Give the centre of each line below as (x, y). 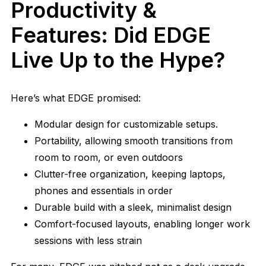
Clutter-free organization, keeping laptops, (130, 174)
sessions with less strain (88, 241)
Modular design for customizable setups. (126, 124)
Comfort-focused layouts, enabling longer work (142, 224)
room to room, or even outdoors (110, 158)
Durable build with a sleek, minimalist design (133, 208)
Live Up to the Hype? (118, 60)
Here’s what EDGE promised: (76, 98)
